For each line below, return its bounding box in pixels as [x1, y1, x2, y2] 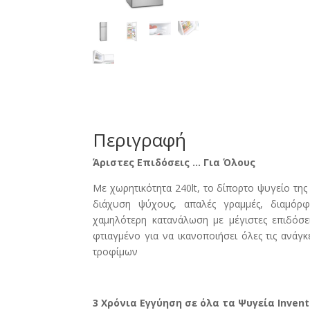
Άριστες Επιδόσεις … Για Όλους [93, 155, 256, 169]
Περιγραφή [93, 127, 187, 152]
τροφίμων [93, 244, 138, 258]
